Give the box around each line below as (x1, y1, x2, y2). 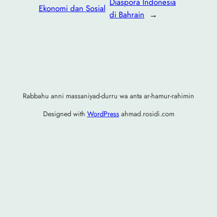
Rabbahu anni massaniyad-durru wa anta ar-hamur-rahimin (23, 91, 194, 101)
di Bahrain (109, 9, 145, 20)
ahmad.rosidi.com (119, 108, 174, 119)
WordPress (87, 108, 119, 119)
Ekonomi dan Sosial (38, 2, 106, 14)
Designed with (43, 108, 87, 119)
